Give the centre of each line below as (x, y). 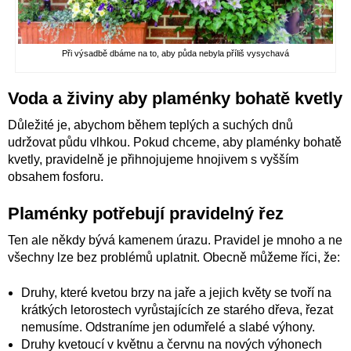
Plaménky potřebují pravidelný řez (146, 213)
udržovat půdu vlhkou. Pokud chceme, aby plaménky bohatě (175, 142)
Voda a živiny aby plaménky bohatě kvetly (175, 98)
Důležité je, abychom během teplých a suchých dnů (150, 125)
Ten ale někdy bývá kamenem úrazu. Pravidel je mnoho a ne (175, 240)
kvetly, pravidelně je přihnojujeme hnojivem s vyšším (153, 159)
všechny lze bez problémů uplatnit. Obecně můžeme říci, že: (174, 257)
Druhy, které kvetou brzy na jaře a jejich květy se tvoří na (176, 292)
